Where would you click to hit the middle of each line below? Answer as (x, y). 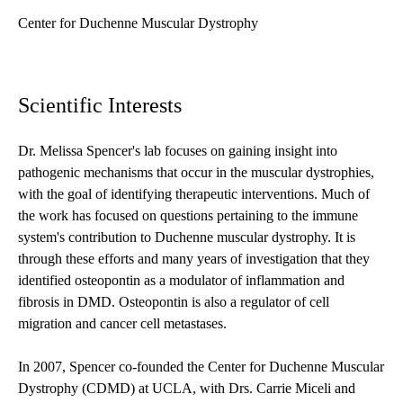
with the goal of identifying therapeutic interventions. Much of (194, 194)
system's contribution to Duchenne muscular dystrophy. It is (187, 237)
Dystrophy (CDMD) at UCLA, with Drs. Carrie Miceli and (187, 389)
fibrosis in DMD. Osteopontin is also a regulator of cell (174, 302)
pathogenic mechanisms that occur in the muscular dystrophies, (196, 173)
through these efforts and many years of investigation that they (194, 259)
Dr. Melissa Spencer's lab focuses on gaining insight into (178, 151)
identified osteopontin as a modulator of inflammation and (181, 281)
